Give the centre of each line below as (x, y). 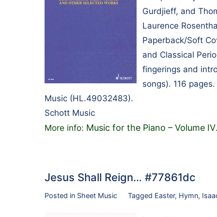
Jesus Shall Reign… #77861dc (120, 178)
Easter (164, 196)
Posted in (61, 196)
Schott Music (70, 113)
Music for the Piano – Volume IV (151, 128)
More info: (65, 128)
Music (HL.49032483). (89, 99)
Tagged (141, 196)
